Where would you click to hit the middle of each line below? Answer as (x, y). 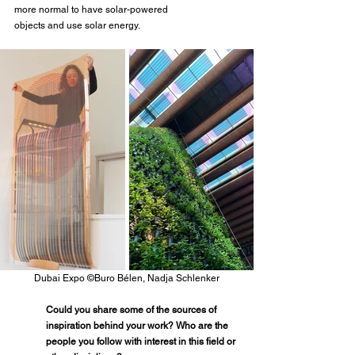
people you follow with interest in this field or (142, 342)
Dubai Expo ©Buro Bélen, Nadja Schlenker (127, 279)
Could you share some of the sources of (132, 310)
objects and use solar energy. (77, 26)
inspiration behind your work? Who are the (138, 326)
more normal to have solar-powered (91, 10)
